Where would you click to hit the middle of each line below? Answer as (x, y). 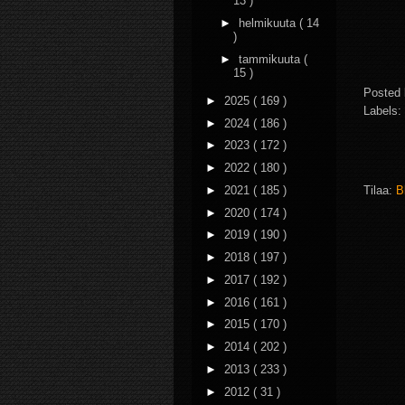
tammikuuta (271, 59)
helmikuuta (268, 23)
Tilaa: (380, 190)
